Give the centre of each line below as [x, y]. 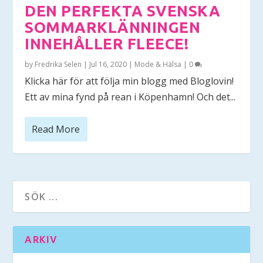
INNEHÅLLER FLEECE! [107, 43]
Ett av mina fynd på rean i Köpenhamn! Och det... [130, 97]
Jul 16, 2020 [108, 64]
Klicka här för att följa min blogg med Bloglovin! [129, 81]
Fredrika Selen [58, 64]
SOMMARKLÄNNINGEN [113, 27]
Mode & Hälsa [158, 64]
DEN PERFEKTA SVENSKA [123, 11]
